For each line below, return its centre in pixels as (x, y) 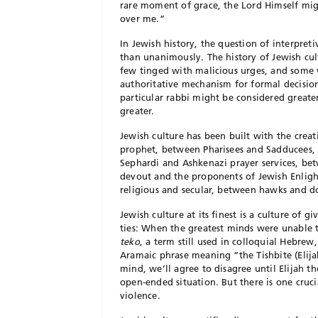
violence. (140, 295)
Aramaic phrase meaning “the (188, 255)
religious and (151, 190)
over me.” (142, 18)
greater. (137, 111)
